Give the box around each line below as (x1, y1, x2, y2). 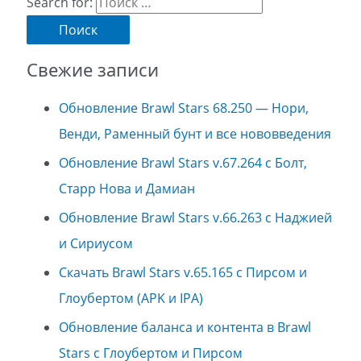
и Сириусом (58, 234, 133, 252)
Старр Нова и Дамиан (58, 179, 195, 197)
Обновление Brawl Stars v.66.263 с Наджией (58, 208, 332, 226)
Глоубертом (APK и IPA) (58, 288, 203, 307)
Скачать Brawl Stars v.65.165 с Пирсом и (58, 263, 307, 281)
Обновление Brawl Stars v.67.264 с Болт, (58, 153, 307, 172)
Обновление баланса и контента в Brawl (58, 317, 311, 336)
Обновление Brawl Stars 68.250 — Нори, (58, 98, 309, 117)
